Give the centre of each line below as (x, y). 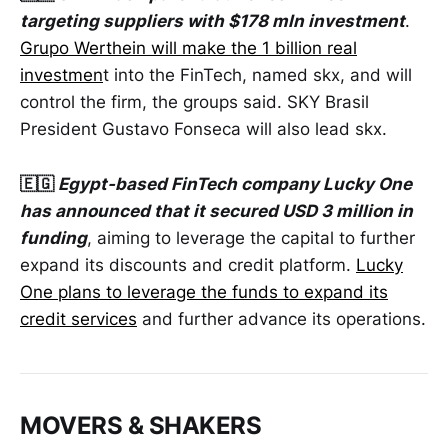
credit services (78, 318)
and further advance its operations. (281, 318)
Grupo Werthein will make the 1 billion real (188, 48)
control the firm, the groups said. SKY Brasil (194, 102)
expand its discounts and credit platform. (188, 264)
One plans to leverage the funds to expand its (204, 291)
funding (53, 237)
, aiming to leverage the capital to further (251, 237)
